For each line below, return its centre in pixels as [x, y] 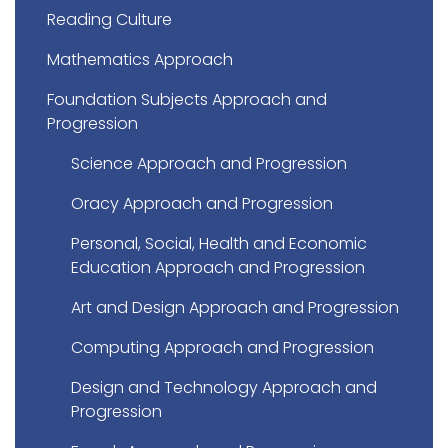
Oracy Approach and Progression [202, 204]
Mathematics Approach [140, 60]
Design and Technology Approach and [224, 388]
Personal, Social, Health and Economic [219, 244]
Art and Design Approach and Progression [235, 308]
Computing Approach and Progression [222, 348]
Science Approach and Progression [209, 164]
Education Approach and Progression [218, 268]
